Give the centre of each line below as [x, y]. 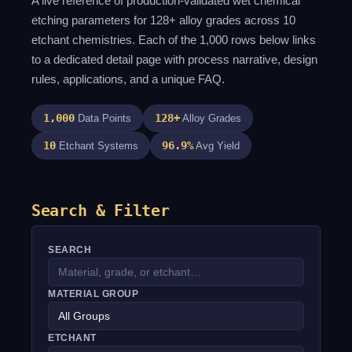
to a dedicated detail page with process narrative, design [174, 59]
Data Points [103, 118]
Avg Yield [216, 146]
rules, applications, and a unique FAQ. [128, 79]
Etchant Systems [97, 146]
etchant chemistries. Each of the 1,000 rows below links [174, 40]
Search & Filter [101, 211]
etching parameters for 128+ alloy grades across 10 [163, 20]
